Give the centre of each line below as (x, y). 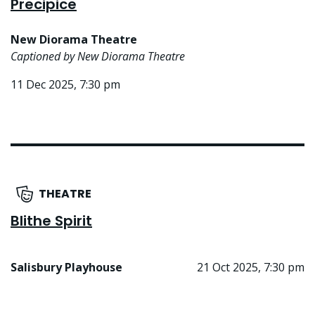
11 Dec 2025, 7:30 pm (65, 85)
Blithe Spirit (51, 221)
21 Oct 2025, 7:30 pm (251, 268)
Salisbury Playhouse (66, 268)
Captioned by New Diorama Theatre (98, 57)
